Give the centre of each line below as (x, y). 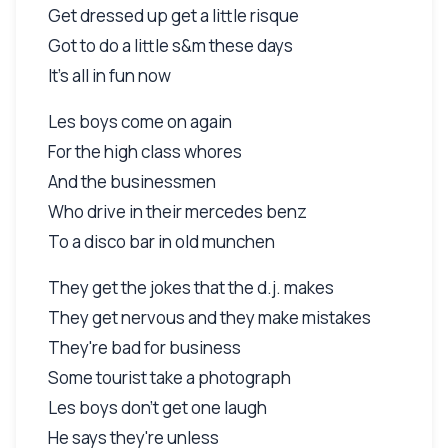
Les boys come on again (140, 121)
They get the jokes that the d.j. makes (191, 287)
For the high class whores (145, 151)
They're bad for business (144, 347)
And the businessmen (132, 181)
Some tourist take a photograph (169, 377)
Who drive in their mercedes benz (177, 211)
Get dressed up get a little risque (173, 15)
